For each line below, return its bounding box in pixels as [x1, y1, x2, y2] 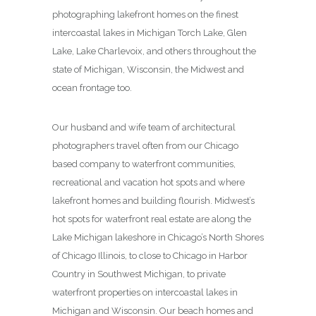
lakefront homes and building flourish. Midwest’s [52, 195, 255, 207]
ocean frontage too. [52, 83, 132, 94]
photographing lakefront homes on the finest [52, 9, 238, 20]
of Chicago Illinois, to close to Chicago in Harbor [52, 250, 248, 262]
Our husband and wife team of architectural [52, 122, 236, 133]
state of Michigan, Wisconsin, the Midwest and [52, 64, 244, 75]
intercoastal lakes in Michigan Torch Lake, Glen [52, 28, 247, 39]
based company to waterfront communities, [52, 159, 236, 170]
